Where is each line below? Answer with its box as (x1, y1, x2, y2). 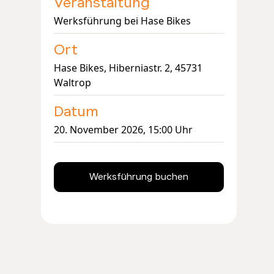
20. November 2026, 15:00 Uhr (53, 123, 193, 137)
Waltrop (53, 76, 91, 90)
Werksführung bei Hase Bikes (53, 14, 191, 28)
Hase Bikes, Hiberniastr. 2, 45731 (53, 61, 202, 75)
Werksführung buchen (89, 171, 189, 183)
